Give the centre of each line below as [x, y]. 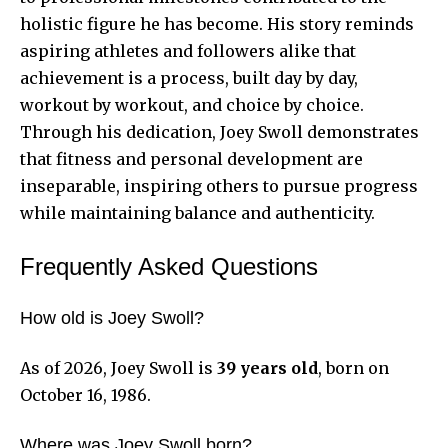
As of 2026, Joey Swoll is [118, 368]
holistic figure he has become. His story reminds [217, 24]
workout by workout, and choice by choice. [192, 105]
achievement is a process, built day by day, [189, 78]
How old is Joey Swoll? [112, 318]
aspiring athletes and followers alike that [188, 51]
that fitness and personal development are [191, 159]
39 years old [267, 368]
